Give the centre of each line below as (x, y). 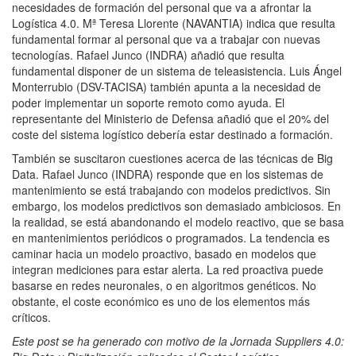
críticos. (31, 317)
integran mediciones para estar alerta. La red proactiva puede (168, 269)
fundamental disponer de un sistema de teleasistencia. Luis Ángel (177, 70)
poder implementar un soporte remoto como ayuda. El (148, 102)
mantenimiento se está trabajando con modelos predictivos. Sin (171, 190)
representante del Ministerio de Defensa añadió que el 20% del (170, 118)
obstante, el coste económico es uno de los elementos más (161, 301)
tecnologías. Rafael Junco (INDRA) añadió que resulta (148, 54)
